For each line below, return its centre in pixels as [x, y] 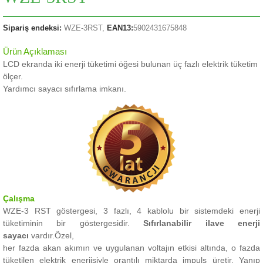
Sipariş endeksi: [32, 28]
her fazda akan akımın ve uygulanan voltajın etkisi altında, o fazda [131, 247]
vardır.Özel [50, 235]
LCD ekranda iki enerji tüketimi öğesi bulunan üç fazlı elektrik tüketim [130, 64]
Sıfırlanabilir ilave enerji [202, 223]
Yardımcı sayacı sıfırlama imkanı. [65, 89]
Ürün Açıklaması [35, 52]
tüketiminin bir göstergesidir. [73, 223]
